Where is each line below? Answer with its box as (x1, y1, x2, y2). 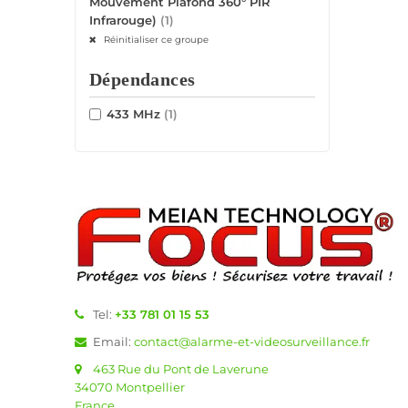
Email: (93, 333, 134, 349)
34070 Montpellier (75, 379, 185, 394)
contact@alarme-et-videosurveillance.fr (134, 333, 370, 349)
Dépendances (89, 70, 196, 90)
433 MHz (107, 107, 164, 122)
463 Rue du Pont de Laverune (93, 361, 269, 376)
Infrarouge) (89, 13, 160, 28)
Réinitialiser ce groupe (101, 34, 209, 46)
